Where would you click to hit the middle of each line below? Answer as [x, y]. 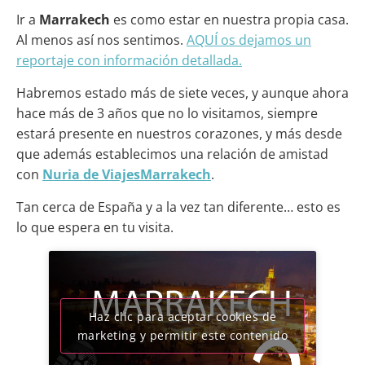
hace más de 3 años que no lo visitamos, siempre [167, 113]
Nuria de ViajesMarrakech [127, 174]
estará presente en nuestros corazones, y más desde [179, 133]
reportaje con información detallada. [129, 60]
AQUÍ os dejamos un [249, 40]
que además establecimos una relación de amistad [172, 154]
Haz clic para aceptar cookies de [182, 316]
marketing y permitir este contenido [182, 335]
